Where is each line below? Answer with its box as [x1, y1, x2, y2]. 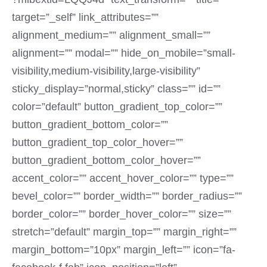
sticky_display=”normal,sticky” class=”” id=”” [12, 83, 221, 95]
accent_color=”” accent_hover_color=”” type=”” [12, 172, 234, 184]
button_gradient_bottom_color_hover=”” [12, 154, 201, 166]
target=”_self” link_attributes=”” [12, 11, 159, 23]
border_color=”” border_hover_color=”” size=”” [12, 208, 231, 220]
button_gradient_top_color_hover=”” [12, 136, 183, 148]
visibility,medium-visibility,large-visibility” [12, 65, 200, 77]
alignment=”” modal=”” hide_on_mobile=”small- [12, 47, 235, 59]
